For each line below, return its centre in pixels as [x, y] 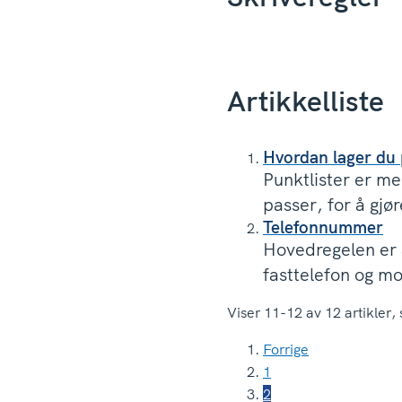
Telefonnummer [323, 227]
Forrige [285, 350]
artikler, [370, 313]
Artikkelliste [305, 100]
